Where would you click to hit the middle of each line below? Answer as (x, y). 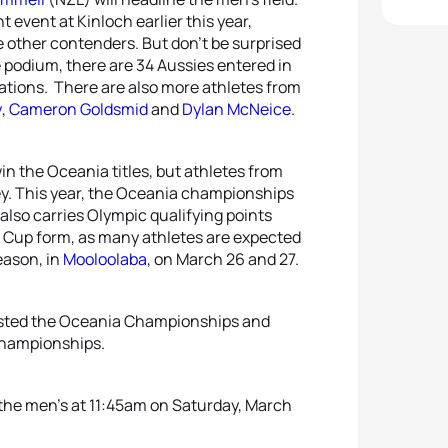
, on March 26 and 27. (223, 259)
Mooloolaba (105, 259)
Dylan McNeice (236, 109)
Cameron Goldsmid (78, 109)
